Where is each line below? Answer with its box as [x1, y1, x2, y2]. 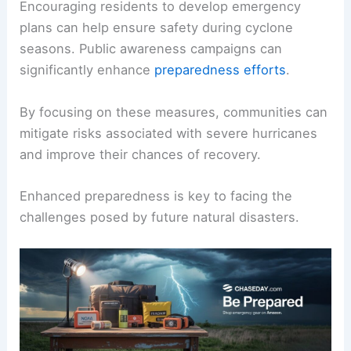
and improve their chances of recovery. [20, 146, 262, 162]
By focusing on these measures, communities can [20, 103, 328, 120]
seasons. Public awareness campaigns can [20, 41, 283, 57]
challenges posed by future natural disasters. [20, 208, 300, 225]
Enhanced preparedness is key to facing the [20, 187, 293, 204]
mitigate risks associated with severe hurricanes [20, 125, 318, 141]
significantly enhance [20, 62, 155, 78]
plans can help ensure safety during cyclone [20, 20, 294, 36]
